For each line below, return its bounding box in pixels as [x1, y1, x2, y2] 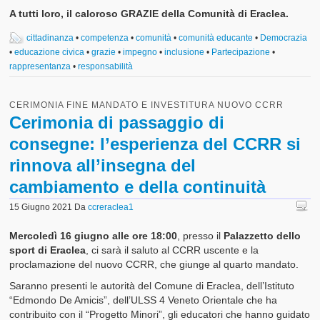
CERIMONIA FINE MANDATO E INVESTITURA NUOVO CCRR [9, 99, 284, 110]
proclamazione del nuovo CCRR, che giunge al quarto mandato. [9, 258, 299, 270]
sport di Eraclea [9, 244, 86, 256]
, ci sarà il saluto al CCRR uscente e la [86, 244, 259, 256]
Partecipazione [211, 46, 271, 57]
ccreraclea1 [88, 201, 134, 212]
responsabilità [78, 61, 134, 71]
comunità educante [179, 32, 254, 43]
